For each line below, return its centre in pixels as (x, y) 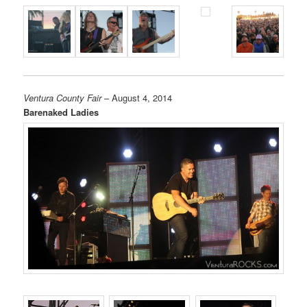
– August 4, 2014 (137, 97)
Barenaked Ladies (61, 112)
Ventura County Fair (63, 97)
